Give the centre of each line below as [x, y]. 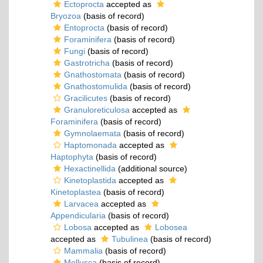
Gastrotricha [87, 63]
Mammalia [83, 251]
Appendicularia [78, 215]
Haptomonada [90, 145]
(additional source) [151, 168]
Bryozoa [66, 16]
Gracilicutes [86, 98]
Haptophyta [72, 157]
